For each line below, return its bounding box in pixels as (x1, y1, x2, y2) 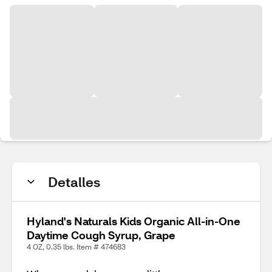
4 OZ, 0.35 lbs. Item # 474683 (27, 242, 126, 251)
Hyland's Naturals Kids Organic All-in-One (27, 214, 240, 228)
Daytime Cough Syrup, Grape (27, 228, 175, 242)
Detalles (48, 173, 100, 191)
